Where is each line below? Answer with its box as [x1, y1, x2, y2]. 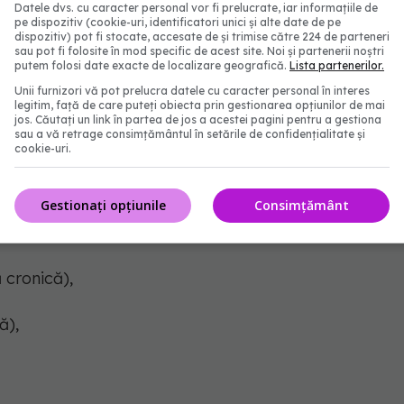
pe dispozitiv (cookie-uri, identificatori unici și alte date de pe [14, 15, 341, 29]
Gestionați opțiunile [40, 196, 166, 214]
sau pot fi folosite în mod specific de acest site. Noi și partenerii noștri [14, 44, 384, 58]
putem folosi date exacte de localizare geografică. [14, 59, 289, 72]
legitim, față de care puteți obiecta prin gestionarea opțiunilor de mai [14, 98, 385, 112]
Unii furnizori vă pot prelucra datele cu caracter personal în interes [14, 84, 370, 97]
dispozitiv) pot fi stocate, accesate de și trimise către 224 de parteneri [14, 30, 390, 43]
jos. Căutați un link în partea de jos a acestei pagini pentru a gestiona [14, 113, 381, 126]
